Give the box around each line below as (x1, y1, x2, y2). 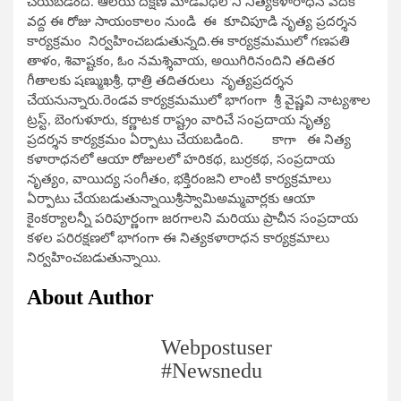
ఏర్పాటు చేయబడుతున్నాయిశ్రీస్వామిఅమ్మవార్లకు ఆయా (27, 191, 315, 206)
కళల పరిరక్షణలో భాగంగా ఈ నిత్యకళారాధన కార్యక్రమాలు (27, 230, 329, 245)
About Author (27, 285, 154, 309)
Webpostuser (161, 335, 272, 359)
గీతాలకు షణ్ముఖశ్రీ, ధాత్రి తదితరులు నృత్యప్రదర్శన (27, 73, 294, 88)
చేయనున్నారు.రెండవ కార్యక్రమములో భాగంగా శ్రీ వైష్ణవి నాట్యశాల (27, 92, 371, 107)
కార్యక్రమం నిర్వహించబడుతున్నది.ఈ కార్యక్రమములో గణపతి (27, 33, 350, 48)
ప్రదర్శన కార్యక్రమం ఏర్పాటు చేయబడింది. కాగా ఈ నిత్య (27, 132, 351, 147)
